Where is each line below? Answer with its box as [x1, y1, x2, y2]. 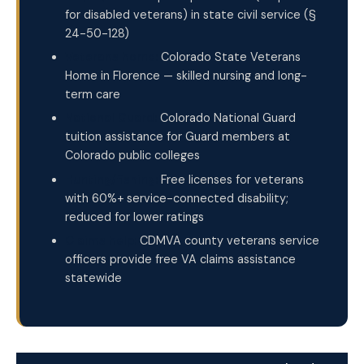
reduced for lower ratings [65, 209, 204, 224]
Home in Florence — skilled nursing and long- [65, 68, 307, 84]
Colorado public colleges [65, 148, 200, 163]
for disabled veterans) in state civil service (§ [65, 6, 316, 22]
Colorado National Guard [157, 110, 296, 126]
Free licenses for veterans [158, 171, 304, 187]
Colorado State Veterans [158, 50, 301, 65]
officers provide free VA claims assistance [65, 252, 296, 267]
